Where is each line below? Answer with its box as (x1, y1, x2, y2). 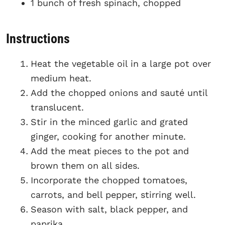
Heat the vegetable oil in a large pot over (31, 58, 211, 69)
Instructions (6, 31, 70, 46)
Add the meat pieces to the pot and (31, 145, 189, 156)
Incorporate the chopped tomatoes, (31, 174, 187, 185)
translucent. (31, 101, 84, 113)
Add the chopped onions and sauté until (31, 87, 207, 98)
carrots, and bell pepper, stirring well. (31, 189, 196, 200)
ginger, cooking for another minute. (31, 131, 186, 142)
